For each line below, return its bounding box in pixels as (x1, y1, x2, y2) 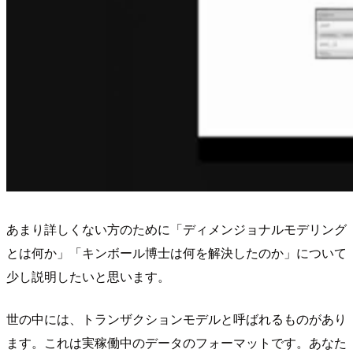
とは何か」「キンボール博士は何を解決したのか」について (6, 243, 347, 262)
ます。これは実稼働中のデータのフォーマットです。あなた (6, 333, 347, 351)
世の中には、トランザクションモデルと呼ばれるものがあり (6, 309, 347, 328)
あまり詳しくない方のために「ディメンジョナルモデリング (6, 219, 347, 238)
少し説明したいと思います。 (6, 266, 170, 285)
